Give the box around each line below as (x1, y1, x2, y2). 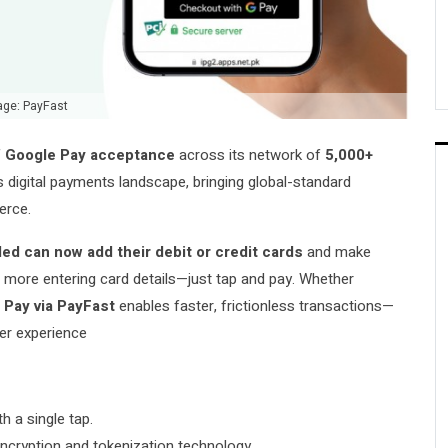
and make (303, 240, 371, 263)
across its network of (175, 143, 325, 166)
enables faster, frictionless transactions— (115, 294, 394, 317)
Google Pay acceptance (5, 143, 175, 166)
